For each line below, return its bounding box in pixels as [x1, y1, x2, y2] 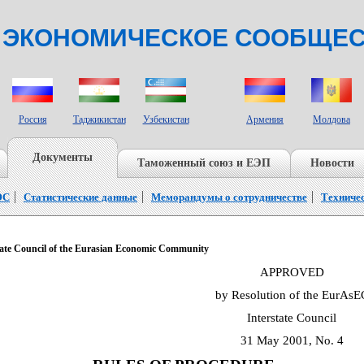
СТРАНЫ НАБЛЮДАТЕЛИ [240, 60, 336, 69]
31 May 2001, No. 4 [240, 333, 344, 347]
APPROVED [259, 265, 324, 279]
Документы [32, 151, 93, 163]
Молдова [313, 114, 350, 125]
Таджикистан [72, 114, 126, 125]
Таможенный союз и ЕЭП [137, 157, 271, 169]
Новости [310, 157, 354, 169]
